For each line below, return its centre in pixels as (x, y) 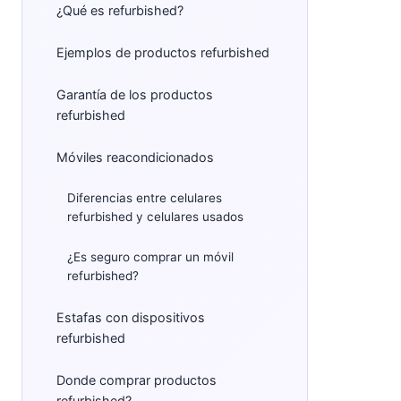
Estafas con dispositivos (131, 317)
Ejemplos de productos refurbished (163, 52)
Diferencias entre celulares (145, 198)
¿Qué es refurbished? (120, 10)
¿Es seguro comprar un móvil (150, 257)
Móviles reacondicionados (135, 157)
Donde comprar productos (137, 380)
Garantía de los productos (135, 94)
